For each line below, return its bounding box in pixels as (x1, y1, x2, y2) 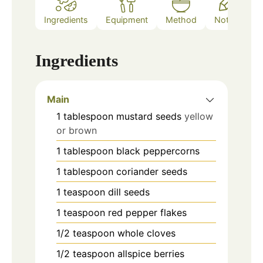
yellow (184, 110, 213, 123)
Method (166, 14, 197, 25)
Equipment (106, 14, 148, 25)
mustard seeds (116, 110, 181, 123)
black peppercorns (116, 145, 200, 157)
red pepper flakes (108, 207, 187, 219)
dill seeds (108, 186, 150, 198)
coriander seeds (116, 166, 187, 178)
